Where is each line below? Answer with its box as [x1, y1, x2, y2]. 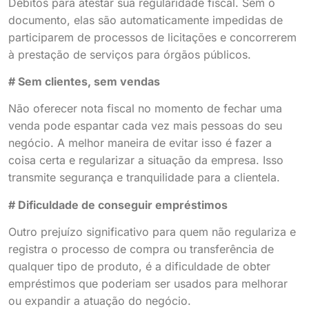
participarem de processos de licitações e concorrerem [8, 30, 297, 44]
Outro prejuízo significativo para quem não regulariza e [8, 225, 296, 239]
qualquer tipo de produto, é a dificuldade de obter [8, 259, 270, 274]
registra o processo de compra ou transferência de [8, 242, 274, 257]
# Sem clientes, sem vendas [8, 74, 160, 88]
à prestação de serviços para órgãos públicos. [8, 47, 251, 61]
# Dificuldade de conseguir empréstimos [8, 197, 228, 212]
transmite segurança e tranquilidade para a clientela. [8, 170, 280, 185]
